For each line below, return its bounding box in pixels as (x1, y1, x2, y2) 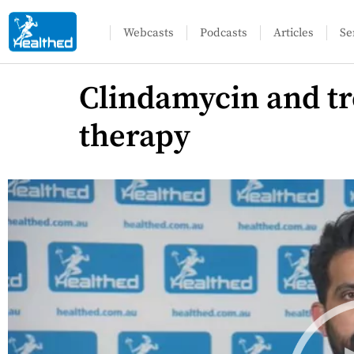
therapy (79, 117, 190, 156)
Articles (273, 25, 314, 40)
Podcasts (200, 25, 248, 40)
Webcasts (123, 25, 175, 40)
